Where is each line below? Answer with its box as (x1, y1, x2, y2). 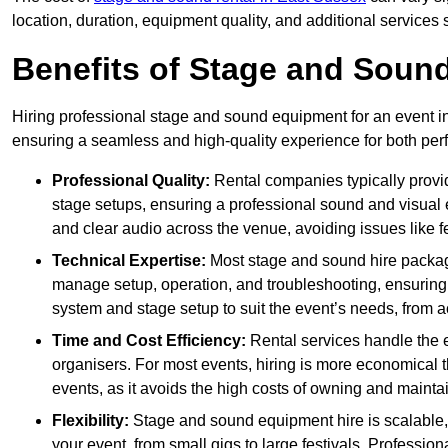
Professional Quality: (52, 172, 214, 190)
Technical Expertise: (52, 252, 210, 270)
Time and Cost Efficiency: (52, 332, 250, 350)
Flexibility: (52, 412, 133, 430)
